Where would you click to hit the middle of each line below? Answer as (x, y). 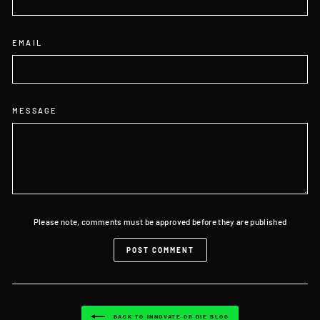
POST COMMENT (160, 250)
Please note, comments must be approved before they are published (160, 221)
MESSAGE (35, 110)
